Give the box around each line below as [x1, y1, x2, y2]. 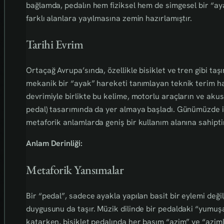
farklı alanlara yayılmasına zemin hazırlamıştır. [26, 12, 192, 23]
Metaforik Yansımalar [26, 162, 124, 178]
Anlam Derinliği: [26, 138, 82, 149]
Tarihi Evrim [26, 36, 83, 52]
